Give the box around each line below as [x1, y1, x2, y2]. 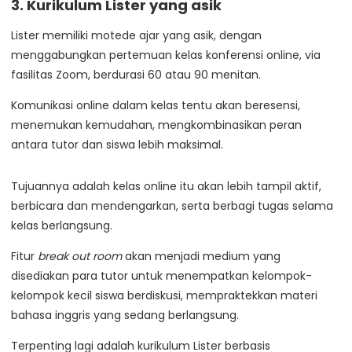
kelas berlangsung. [11, 218, 112, 234]
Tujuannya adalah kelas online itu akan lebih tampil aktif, [11, 178, 321, 195]
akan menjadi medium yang [122, 248, 280, 265]
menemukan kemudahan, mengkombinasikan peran [11, 117, 302, 134]
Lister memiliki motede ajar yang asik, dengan [11, 27, 262, 44]
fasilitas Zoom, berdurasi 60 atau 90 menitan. [11, 67, 261, 83]
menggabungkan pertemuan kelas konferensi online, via [11, 47, 321, 64]
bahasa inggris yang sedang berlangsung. [11, 307, 239, 324]
